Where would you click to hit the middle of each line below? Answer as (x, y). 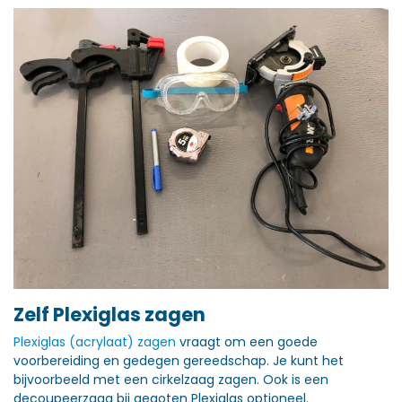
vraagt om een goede (247, 342)
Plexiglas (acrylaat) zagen (95, 342)
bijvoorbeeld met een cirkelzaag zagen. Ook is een (171, 380)
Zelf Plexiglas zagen (109, 315)
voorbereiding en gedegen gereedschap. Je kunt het (179, 361)
